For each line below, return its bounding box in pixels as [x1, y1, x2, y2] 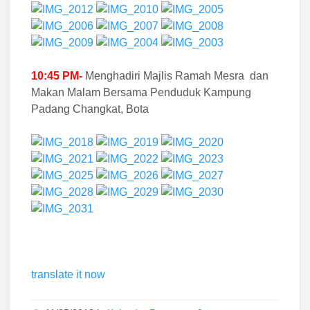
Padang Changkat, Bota [31, 102, 149, 115]
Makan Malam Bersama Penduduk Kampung [31, 86, 251, 98]
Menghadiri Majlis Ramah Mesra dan [82, 69, 268, 82]
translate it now [31, 268, 105, 280]
